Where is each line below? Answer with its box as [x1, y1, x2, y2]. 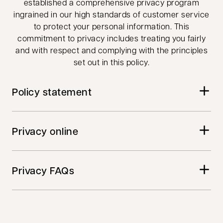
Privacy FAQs [12, 164, 74, 177]
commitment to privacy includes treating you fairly [17, 33, 206, 43]
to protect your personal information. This [33, 21, 190, 31]
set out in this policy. [73, 57, 150, 67]
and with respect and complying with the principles [15, 45, 208, 55]
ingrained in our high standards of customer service [13, 9, 210, 19]
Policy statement [12, 85, 92, 98]
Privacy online [12, 124, 78, 137]
